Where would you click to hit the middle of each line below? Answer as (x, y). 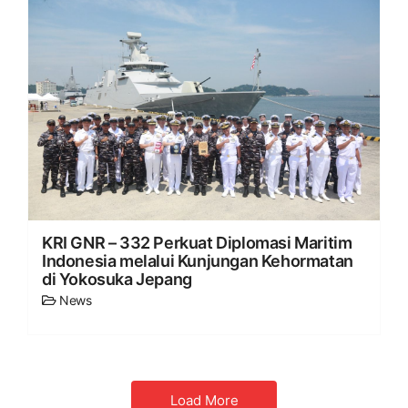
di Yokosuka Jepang (119, 280)
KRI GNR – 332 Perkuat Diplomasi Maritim (197, 243)
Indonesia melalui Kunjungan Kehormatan (198, 261)
